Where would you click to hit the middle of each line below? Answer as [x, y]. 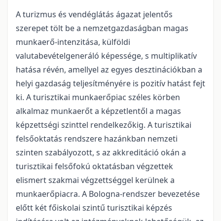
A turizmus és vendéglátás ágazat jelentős [94, 15]
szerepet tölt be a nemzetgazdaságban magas [102, 28]
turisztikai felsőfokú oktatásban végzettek [94, 166]
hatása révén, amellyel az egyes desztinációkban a [109, 70]
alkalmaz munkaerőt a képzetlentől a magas [98, 111]
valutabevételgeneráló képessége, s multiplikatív [106, 56]
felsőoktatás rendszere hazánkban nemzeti [97, 139]
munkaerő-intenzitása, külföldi [73, 42]
